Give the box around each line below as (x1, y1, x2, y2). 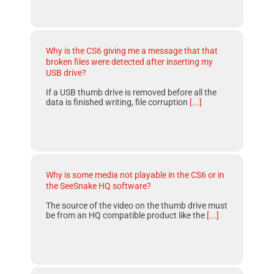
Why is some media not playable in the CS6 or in (46, 170, 225, 180)
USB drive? (46, 68, 87, 78)
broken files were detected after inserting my (46, 57, 213, 67)
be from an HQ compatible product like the (46, 210, 207, 220)
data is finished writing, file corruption (46, 97, 190, 107)
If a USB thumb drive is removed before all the (46, 87, 217, 97)
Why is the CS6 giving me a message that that (46, 46, 218, 56)
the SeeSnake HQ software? (46, 181, 152, 191)
